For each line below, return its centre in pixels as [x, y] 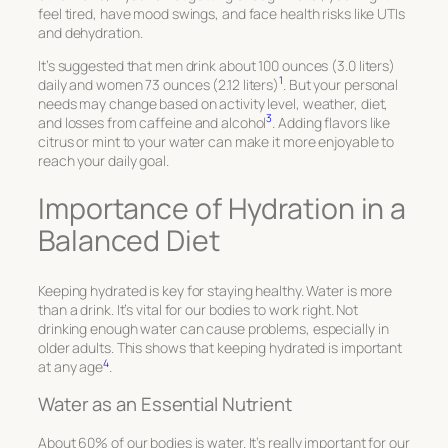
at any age [71, 366]
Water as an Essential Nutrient [165, 404]
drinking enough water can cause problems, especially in [213, 328]
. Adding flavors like [331, 122]
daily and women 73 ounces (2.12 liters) [159, 84]
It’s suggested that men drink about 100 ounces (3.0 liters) [217, 65]
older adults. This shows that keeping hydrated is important [220, 347]
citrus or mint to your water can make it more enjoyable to [216, 141]
